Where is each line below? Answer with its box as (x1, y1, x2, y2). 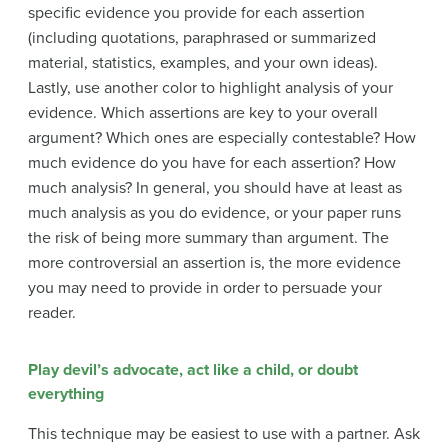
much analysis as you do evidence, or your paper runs (28, 202, 401, 223)
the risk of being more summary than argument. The (28, 227, 389, 248)
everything (28, 383, 104, 404)
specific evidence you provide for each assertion (28, 2, 365, 23)
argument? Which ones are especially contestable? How (28, 127, 416, 148)
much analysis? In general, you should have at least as (28, 177, 402, 198)
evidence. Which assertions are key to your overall (28, 102, 378, 123)
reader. (28, 302, 76, 323)
